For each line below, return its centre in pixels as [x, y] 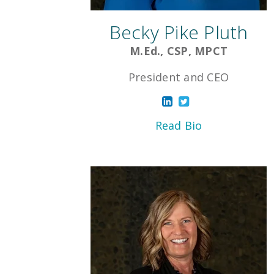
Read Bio [179, 126]
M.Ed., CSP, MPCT [179, 51]
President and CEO [179, 77]
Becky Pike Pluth [179, 32]
